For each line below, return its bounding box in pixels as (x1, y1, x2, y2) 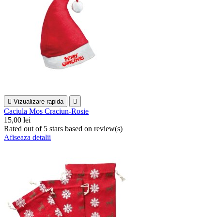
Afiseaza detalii (4, 133, 51, 142)
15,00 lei (4, 116, 31, 124)
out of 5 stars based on (24, 124, 94, 133)
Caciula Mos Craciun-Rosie (4, 107, 89, 116)
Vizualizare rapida (14, 98, 63, 106)
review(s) (94, 124, 123, 133)
